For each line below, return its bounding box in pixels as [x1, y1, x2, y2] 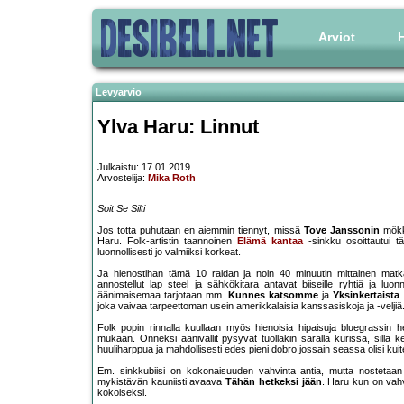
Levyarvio [96, 87, 142, 97]
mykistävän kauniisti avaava [97, 376, 226, 388]
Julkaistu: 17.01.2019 [97, 161, 190, 173]
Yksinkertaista [333, 289, 400, 301]
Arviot [318, 30, 355, 44]
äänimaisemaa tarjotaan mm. [97, 289, 229, 301]
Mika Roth [148, 172, 196, 184]
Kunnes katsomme [228, 289, 319, 301]
